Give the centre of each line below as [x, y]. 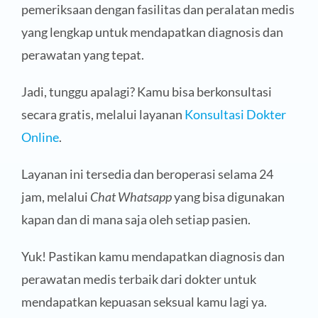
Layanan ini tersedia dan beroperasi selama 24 [147, 174]
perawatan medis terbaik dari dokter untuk [138, 279]
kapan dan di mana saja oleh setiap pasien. [136, 220]
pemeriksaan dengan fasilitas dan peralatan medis [158, 10]
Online [40, 137]
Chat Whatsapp [131, 197]
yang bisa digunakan [228, 197]
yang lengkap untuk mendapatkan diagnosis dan [152, 32]
